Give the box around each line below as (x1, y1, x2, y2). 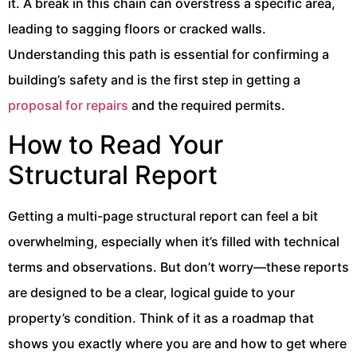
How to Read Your (8, 128, 223, 160)
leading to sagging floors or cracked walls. (8, 21, 266, 37)
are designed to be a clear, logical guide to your (8, 284, 295, 300)
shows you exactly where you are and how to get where (8, 335, 347, 351)
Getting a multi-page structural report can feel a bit (8, 207, 318, 224)
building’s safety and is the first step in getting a (8, 72, 300, 88)
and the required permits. (128, 97, 285, 114)
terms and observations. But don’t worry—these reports (8, 258, 349, 275)
